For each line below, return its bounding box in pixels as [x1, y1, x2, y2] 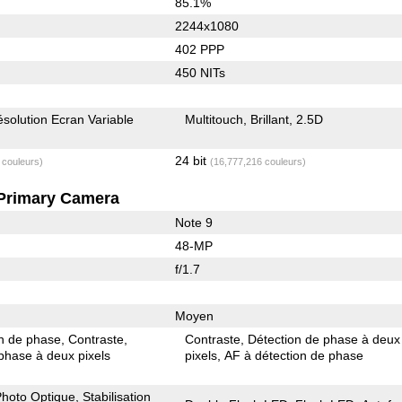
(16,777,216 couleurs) [209, 155, 306, 167]
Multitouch [185, 111, 244, 127]
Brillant [250, 111, 290, 127]
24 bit [174, 153, 210, 168]
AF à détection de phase [224, 347, 364, 363]
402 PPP [174, 41, 224, 57]
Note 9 [174, 214, 213, 230]
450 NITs [174, 65, 225, 80]
